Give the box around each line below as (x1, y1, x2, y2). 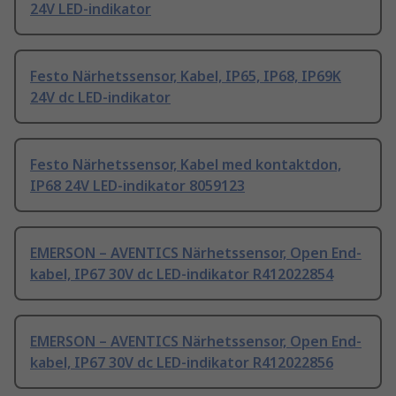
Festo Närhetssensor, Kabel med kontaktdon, (30, 155, 341, 175)
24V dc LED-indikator (30, 88, 171, 108)
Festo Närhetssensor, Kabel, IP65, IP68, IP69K (30, 66, 341, 87)
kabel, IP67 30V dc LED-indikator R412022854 (30, 264, 333, 285)
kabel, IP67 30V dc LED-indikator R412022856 (30, 353, 333, 373)
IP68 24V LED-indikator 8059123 (30, 176, 245, 196)
